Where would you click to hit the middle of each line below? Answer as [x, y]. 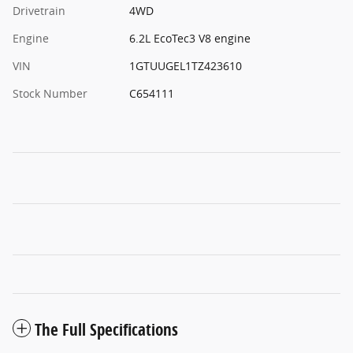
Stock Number [50, 94]
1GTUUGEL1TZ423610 [185, 66]
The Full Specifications [106, 330]
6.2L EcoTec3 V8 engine [190, 39]
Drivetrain [39, 11]
